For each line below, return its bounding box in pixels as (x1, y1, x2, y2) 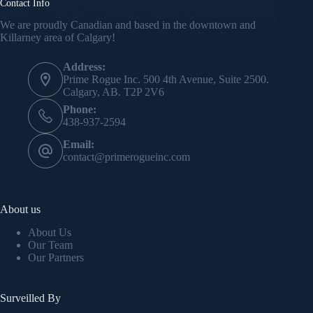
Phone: (63, 103, 96, 116)
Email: (63, 138, 94, 151)
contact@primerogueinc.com (63, 151, 190, 163)
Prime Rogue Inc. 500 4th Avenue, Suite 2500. (63, 73, 269, 86)
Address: (63, 61, 105, 73)
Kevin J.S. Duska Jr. (28, 6, 118, 19)
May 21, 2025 (133, 6, 196, 19)
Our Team (28, 239, 73, 252)
